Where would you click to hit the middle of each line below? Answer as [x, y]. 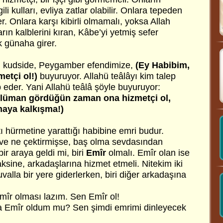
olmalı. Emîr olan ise [148, 153]
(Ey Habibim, [163, 65]
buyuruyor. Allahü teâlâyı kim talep [108, 76]
